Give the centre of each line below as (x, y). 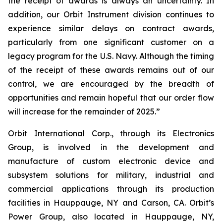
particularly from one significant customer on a (111, 42)
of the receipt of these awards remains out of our (111, 70)
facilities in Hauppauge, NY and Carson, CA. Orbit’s (111, 203)
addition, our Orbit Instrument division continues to (111, 14)
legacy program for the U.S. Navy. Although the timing (111, 56)
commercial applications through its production (111, 189)
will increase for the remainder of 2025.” (84, 111)
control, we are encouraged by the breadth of (111, 84)
